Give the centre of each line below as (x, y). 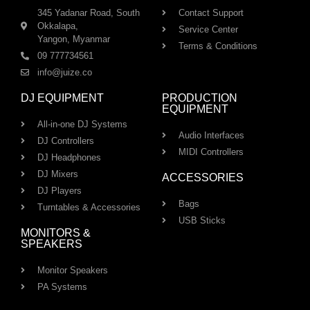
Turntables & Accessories (89, 208)
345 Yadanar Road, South (89, 13)
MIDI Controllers (211, 152)
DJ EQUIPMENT (62, 98)
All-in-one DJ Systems (82, 125)
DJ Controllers (66, 141)
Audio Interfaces (211, 136)
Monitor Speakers (73, 271)
